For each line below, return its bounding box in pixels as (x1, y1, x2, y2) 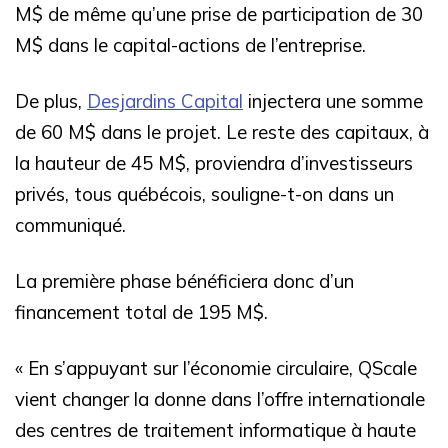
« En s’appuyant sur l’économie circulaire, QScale (15, 355, 417, 380)
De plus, (15, 88, 87, 113)
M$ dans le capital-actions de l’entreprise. (15, 32, 366, 57)
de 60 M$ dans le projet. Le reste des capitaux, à (15, 119, 429, 144)
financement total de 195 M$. (15, 299, 268, 324)
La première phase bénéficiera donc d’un (15, 268, 354, 293)
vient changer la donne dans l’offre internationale (15, 386, 425, 411)
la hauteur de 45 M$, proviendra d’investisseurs (15, 150, 413, 175)
